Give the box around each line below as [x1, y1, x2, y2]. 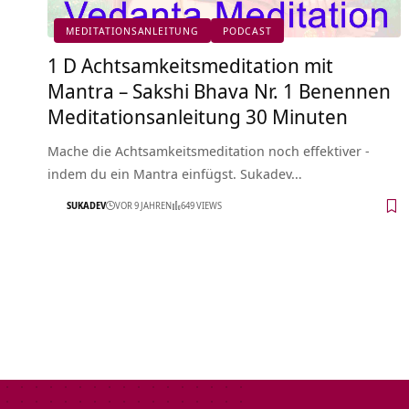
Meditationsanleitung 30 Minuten [47, 101, 348, 130]
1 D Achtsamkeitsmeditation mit [47, 50, 333, 79]
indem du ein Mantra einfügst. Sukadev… [47, 163, 302, 183]
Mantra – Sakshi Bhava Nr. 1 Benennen [47, 76, 391, 104]
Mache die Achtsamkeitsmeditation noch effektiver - [47, 141, 370, 160]
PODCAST [222, 23, 272, 37]
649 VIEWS [181, 199, 222, 213]
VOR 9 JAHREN [115, 199, 172, 213]
